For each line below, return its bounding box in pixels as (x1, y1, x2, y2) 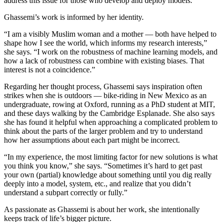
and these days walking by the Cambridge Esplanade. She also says (4, 109, 215, 118)
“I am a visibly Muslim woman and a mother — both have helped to (4, 30, 217, 39)
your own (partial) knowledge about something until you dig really (4, 170, 212, 179)
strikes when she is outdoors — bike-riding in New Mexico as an (4, 91, 207, 100)
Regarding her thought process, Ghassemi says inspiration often (4, 82, 202, 91)
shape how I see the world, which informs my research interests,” (4, 39, 207, 48)
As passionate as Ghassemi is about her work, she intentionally (4, 205, 200, 214)
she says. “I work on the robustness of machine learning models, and (4, 48, 218, 56)
